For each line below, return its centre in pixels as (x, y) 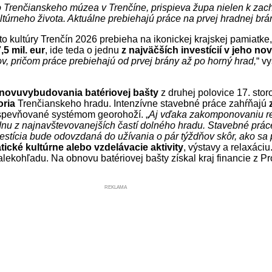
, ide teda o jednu (83, 50)
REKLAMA (115, 187)
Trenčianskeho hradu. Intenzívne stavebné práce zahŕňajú (142, 103)
